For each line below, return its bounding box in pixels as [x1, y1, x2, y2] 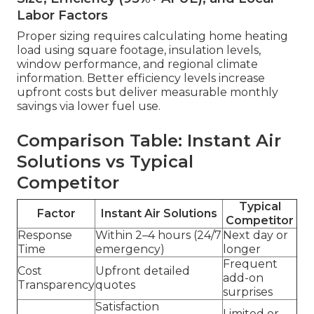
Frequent [223, 257, 278, 271]
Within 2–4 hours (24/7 [95, 228, 221, 243]
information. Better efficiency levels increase [17, 71, 265, 86]
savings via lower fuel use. [17, 100, 161, 114]
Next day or [223, 228, 288, 243]
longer [223, 243, 261, 257]
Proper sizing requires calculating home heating [17, 29, 288, 43]
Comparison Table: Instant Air [17, 130, 281, 151]
